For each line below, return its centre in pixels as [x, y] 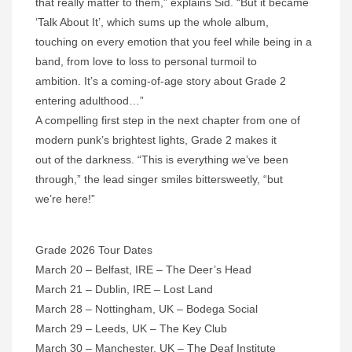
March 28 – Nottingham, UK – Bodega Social [147, 309]
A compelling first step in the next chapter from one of [168, 121]
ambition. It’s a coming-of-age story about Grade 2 [161, 81]
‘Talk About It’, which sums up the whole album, [152, 22]
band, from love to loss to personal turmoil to [146, 62]
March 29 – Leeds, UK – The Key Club [131, 329]
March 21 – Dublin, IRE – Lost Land [124, 290]
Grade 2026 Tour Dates [94, 250]
